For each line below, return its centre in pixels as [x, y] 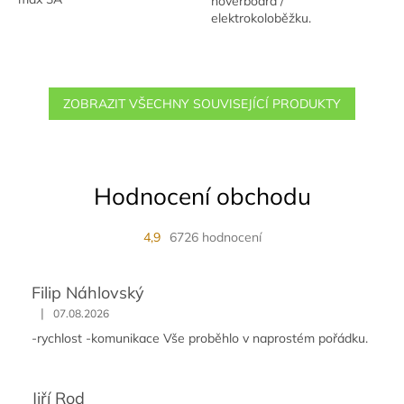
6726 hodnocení [215, 238]
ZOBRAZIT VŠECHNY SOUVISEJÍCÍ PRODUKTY [202, 104]
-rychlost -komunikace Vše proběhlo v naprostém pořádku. [200, 339]
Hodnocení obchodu [202, 196]
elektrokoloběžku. [261, 18]
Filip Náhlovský [88, 293]
